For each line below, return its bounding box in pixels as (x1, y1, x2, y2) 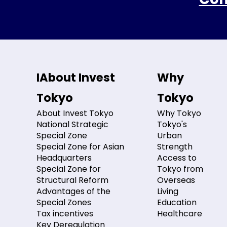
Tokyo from (157, 163, 204, 175)
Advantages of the (36, 185, 110, 197)
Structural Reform (36, 174, 108, 186)
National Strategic (36, 118, 108, 130)
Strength (157, 140, 193, 153)
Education (157, 196, 197, 208)
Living (157, 185, 179, 197)
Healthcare (157, 207, 203, 219)
